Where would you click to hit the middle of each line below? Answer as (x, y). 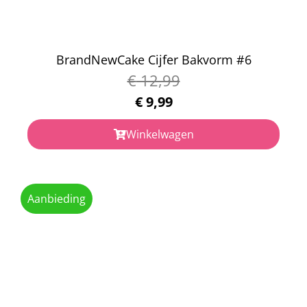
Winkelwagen (160, 134)
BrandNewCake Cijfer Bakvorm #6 (153, 59)
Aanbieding (57, 198)
